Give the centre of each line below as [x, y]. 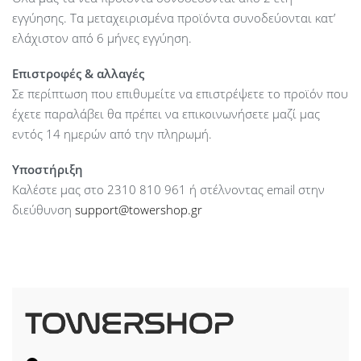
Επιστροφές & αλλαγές [80, 73]
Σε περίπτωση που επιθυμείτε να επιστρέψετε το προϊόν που [180, 93]
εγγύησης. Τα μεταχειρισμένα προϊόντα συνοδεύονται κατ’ [174, 18]
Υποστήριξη [49, 169]
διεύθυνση [44, 209]
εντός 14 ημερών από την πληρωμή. [112, 134]
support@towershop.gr [139, 209]
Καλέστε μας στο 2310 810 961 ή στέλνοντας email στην [168, 189]
